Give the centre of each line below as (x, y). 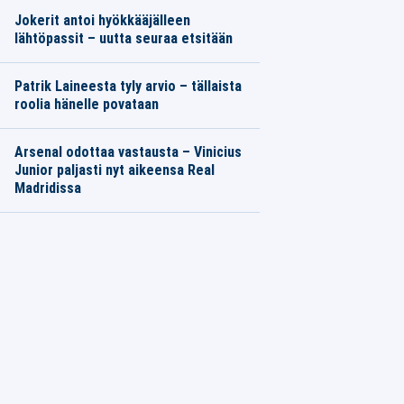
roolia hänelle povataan (86, 104)
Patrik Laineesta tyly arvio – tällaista (128, 86)
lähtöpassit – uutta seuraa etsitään (123, 38)
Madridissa (47, 188)
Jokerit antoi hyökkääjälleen (102, 20)
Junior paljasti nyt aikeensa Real (114, 170)
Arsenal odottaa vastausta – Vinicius (128, 152)
